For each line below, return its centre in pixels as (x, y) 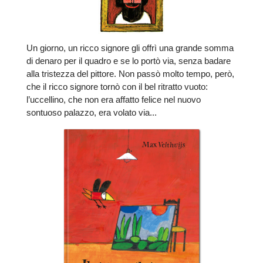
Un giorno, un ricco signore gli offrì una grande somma (130, 48)
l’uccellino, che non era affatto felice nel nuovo (114, 100)
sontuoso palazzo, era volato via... (92, 113)
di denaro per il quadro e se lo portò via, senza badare (129, 61)
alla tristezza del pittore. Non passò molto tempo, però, (130, 74)
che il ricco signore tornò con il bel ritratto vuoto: (117, 87)
